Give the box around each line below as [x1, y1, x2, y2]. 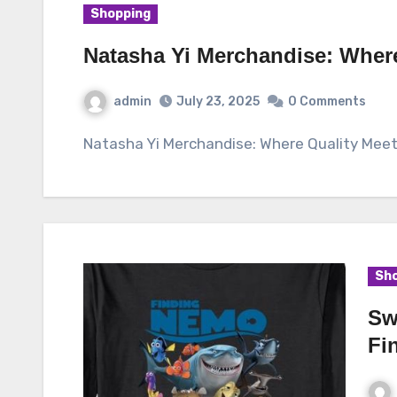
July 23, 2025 [176, 94, 260, 110]
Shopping [90, 5, 151, 21]
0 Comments [288, 94, 366, 110]
